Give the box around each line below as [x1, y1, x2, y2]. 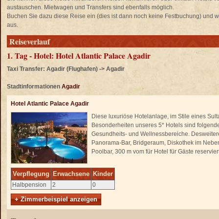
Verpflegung [13, 170, 49, 177]
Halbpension [12, 181, 46, 188]
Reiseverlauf [9, 36, 50, 47]
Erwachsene [53, 170, 89, 177]
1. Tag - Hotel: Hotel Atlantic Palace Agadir [7, 50, 151, 61]
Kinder [93, 170, 113, 177]
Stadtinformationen [7, 83, 62, 90]
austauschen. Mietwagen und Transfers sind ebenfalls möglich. [7, 4, 174, 11]
